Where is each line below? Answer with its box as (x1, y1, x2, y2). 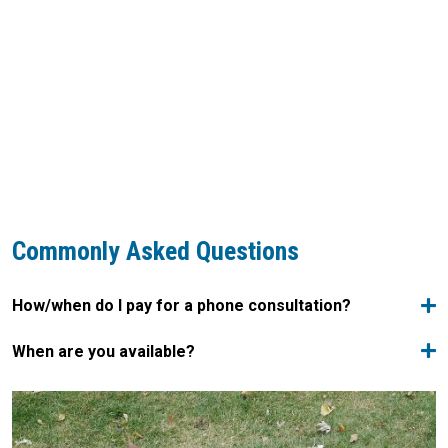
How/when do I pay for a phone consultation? (12, 296, 351, 315)
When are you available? (12, 341, 195, 361)
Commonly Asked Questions (12, 236, 299, 266)
